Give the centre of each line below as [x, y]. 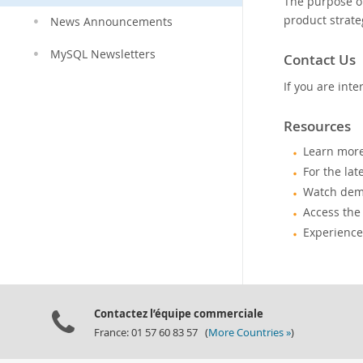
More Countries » [250, 333]
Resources [317, 126]
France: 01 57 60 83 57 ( [151, 333]
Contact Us [320, 60]
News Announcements [111, 22]
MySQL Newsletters [103, 54]
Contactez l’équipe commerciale [179, 314]
